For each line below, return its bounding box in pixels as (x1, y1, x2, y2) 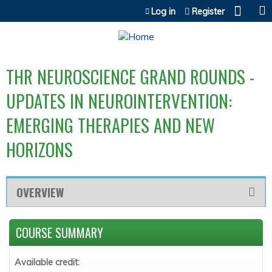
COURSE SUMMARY (16, 223, 103, 242)
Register (192, 6, 225, 17)
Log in (151, 6, 175, 17)
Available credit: (15, 257, 82, 268)
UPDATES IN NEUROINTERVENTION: (6, 88, 232, 114)
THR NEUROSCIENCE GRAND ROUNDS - (6, 64, 254, 89)
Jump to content (101, 1, 171, 13)
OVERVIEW (16, 183, 64, 201)
